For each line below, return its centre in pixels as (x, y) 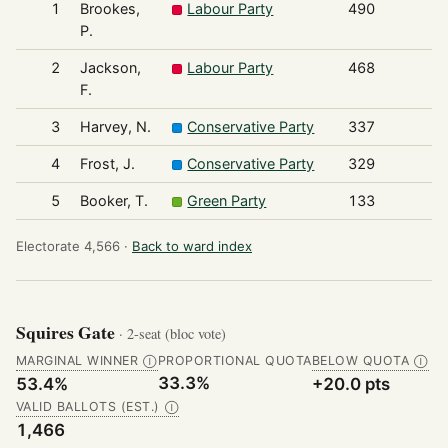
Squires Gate (67, 331)
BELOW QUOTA (360, 361)
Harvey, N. (115, 127)
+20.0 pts (350, 384)
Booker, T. (113, 201)
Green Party (227, 201)
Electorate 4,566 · (72, 246)
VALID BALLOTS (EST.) (88, 407)
